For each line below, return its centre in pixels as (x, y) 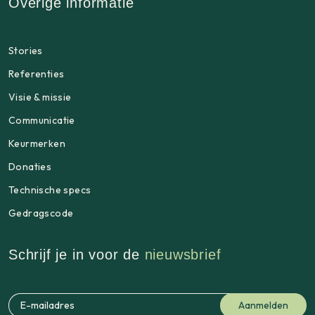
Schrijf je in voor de (77, 254)
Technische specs (50, 189)
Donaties (30, 166)
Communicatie (42, 120)
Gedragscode (41, 213)
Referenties (37, 73)
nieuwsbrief (183, 254)
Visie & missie (40, 97)
